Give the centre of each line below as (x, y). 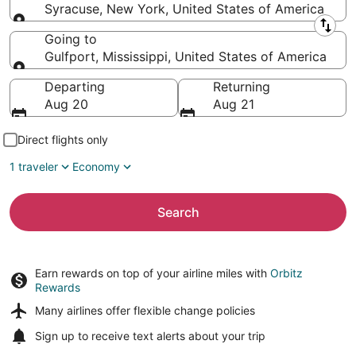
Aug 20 (66, 104)
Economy (96, 166)
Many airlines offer (84, 310)
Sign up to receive (84, 336)
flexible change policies (194, 310)
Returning (242, 87)
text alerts (159, 336)
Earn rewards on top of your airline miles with (153, 273)
